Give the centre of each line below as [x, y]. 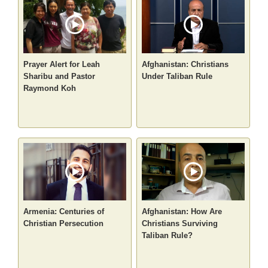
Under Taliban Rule [177, 77]
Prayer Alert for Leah [62, 65]
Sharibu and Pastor [60, 77]
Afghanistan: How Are [182, 212]
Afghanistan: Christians [185, 65]
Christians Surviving [180, 224]
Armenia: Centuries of [64, 212]
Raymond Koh [50, 89]
